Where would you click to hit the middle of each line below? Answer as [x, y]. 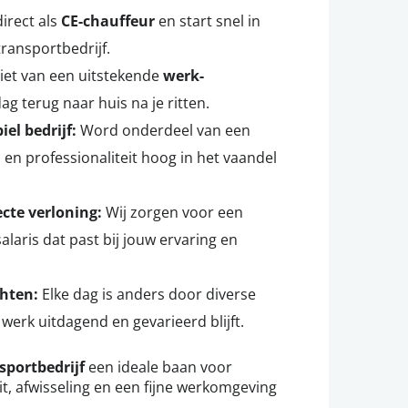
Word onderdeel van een [163, 130]
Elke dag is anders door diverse [147, 294]
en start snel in [208, 21]
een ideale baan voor [158, 367]
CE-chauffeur [108, 21]
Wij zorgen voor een [173, 212]
